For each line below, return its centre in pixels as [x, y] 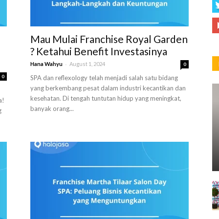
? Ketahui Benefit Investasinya [99, 51]
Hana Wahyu [46, 64]
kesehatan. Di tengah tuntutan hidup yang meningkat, [106, 98]
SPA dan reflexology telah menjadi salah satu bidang [104, 78]
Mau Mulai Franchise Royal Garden [109, 39]
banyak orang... [52, 109]
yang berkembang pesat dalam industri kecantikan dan [108, 88]
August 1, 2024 [87, 64]
